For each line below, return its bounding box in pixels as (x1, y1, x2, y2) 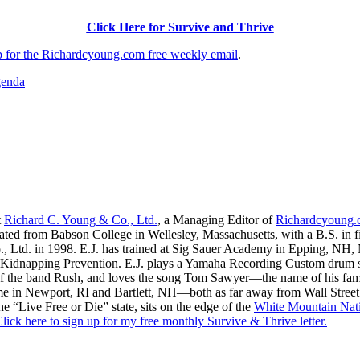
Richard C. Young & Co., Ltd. (4, 212, 157, 227)
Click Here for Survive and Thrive (86, 19, 274, 34)
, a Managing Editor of (157, 212, 276, 227)
